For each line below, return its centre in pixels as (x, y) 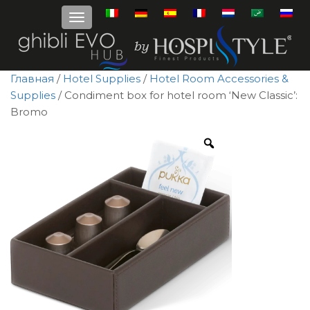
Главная (32, 79)
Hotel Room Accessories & (219, 79)
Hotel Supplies (102, 79)
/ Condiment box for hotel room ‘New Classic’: (176, 95)
